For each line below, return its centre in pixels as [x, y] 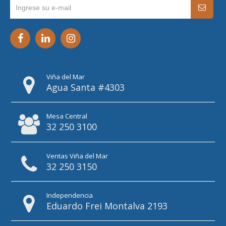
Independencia [70, 195]
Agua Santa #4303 [86, 87]
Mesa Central [67, 116]
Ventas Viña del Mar [77, 156]
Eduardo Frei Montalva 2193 [107, 206]
